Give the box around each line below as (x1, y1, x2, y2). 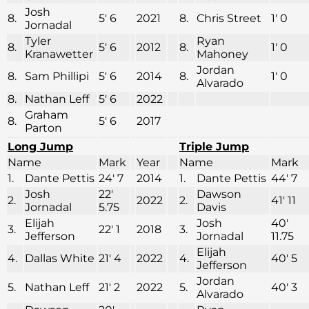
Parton (25, 121, 62, 135)
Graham (25, 108, 68, 122)
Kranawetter (25, 48, 93, 61)
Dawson (197, 188, 241, 201)
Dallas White (25, 252, 94, 266)
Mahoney (197, 48, 248, 61)
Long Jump (8, 140, 73, 154)
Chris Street (197, 12, 261, 26)
